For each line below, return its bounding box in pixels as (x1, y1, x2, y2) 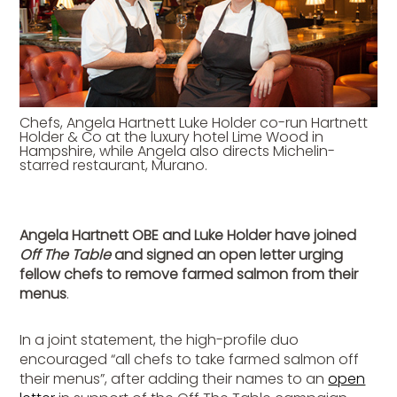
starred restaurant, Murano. (19, 155, 208, 176)
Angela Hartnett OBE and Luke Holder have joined (19, 225, 357, 246)
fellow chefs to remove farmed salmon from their (19, 264, 359, 285)
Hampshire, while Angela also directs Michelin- (19, 141, 336, 162)
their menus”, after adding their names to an (19, 369, 329, 390)
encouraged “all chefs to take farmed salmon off (19, 349, 360, 370)
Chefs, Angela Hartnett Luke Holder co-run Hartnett (19, 113, 369, 134)
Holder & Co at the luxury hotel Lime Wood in (19, 127, 324, 148)
